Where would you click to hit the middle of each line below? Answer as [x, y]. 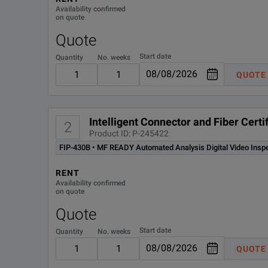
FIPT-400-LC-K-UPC [112, 17]
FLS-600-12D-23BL [111, 47]
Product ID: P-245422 [129, 133]
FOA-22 [90, 77]
